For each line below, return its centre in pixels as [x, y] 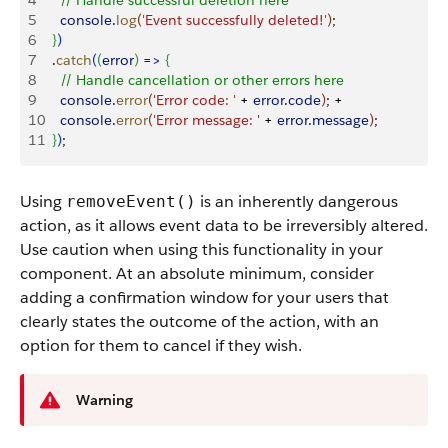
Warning [104, 400]
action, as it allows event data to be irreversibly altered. [224, 225]
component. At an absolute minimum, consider [197, 273]
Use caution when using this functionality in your [201, 249]
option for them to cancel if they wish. [161, 345]
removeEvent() [131, 201]
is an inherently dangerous [297, 201]
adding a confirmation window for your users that [204, 297]
